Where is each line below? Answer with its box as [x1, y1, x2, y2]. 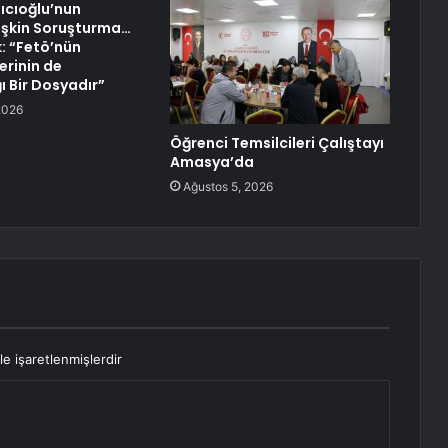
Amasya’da [169, 152, 254, 173]
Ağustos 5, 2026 [182, 179, 273, 195]
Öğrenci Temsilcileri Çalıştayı [169, 133, 384, 154]
